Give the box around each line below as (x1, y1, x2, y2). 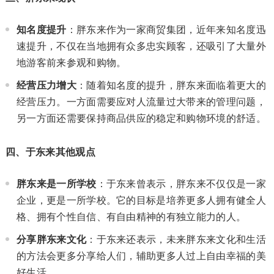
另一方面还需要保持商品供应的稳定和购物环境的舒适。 (16, 113, 266, 124)
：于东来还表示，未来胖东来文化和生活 (86, 234, 266, 245)
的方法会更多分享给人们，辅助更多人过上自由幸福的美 (16, 251, 266, 261)
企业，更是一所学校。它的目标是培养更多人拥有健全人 (16, 195, 266, 206)
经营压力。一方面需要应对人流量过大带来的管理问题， (16, 97, 266, 107)
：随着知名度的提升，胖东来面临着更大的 (76, 80, 266, 91)
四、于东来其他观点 (5, 147, 95, 157)
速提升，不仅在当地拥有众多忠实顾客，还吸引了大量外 (16, 41, 266, 51)
